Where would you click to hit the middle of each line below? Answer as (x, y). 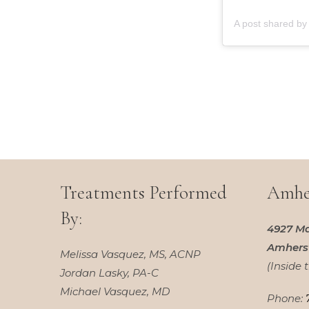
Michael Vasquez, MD (115, 291)
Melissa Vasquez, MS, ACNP (130, 254)
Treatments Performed (143, 192)
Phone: (286, 298)
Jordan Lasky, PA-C (109, 272)
